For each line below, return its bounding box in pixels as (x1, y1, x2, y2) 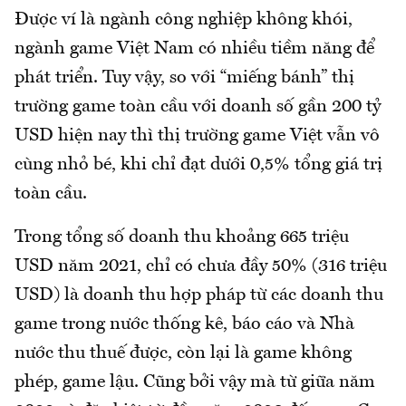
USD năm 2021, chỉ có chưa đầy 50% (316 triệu (14, 257, 387, 275)
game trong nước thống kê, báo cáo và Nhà (14, 315, 354, 333)
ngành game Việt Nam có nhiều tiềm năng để (14, 40, 374, 58)
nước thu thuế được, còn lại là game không (14, 344, 352, 362)
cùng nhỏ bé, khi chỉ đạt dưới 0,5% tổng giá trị (14, 156, 382, 174)
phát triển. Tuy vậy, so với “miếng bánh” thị (14, 69, 354, 87)
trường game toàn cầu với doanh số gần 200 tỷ (14, 98, 381, 116)
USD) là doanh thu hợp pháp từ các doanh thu (14, 286, 383, 304)
